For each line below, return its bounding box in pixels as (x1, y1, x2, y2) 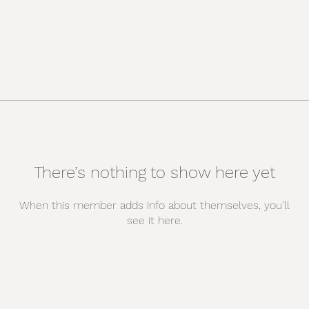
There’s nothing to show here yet (34, 163, 275, 182)
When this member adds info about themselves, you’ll (19, 199, 290, 212)
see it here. (126, 214, 183, 227)
